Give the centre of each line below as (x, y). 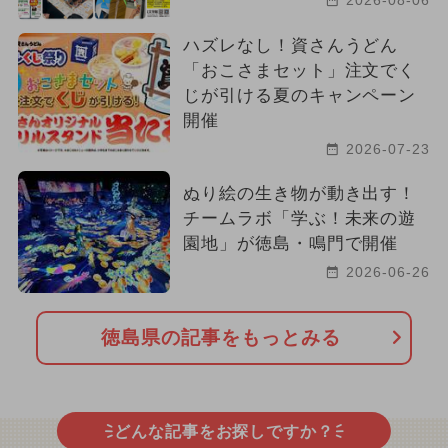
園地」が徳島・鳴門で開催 (290, 244)
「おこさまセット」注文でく (299, 71)
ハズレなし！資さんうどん (290, 46)
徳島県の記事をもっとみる (221, 337)
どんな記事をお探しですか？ (224, 431)
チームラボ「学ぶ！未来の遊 (299, 219)
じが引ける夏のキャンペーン (299, 96)
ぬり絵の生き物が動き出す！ (299, 194)
